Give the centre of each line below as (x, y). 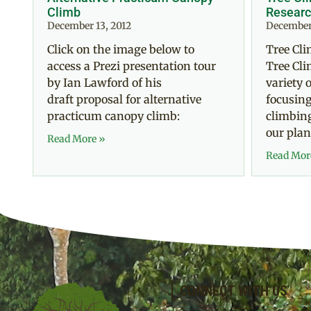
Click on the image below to (121, 49)
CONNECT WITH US (234, 291)
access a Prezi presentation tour (132, 66)
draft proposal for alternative (124, 99)
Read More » (76, 138)
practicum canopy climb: (116, 116)
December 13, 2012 (89, 25)
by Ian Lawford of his (104, 82)
